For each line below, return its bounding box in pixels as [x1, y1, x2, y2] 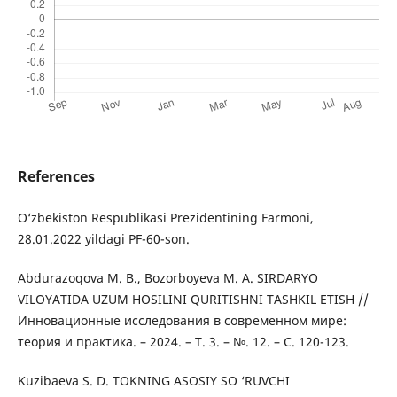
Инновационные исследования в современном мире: [17, 312, 346, 330]
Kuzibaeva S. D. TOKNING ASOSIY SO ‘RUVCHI [17, 372, 290, 390]
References [17, 167, 95, 187]
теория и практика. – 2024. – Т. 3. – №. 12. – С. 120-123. [17, 333, 349, 351]
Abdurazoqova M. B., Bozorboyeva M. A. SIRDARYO [17, 269, 318, 287]
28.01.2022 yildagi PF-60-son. [17, 230, 190, 248]
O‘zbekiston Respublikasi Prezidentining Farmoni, [17, 209, 314, 227]
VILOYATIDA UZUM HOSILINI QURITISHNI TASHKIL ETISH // [17, 291, 369, 308]
